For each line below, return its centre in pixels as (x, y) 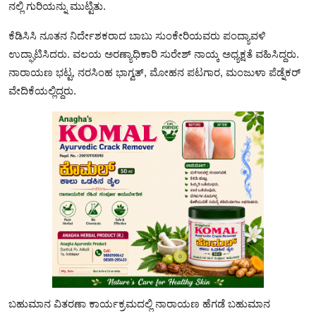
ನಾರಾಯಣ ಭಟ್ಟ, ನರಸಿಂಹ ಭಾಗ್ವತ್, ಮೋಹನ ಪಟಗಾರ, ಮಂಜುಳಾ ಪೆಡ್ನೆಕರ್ (154, 72)
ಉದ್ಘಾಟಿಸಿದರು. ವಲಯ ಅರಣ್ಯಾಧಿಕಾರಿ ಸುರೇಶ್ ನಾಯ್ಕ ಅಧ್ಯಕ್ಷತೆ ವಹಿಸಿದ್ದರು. (154, 54)
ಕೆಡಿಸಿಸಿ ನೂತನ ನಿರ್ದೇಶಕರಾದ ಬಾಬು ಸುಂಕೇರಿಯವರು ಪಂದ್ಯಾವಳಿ (137, 35)
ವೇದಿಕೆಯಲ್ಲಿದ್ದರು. (42, 90)
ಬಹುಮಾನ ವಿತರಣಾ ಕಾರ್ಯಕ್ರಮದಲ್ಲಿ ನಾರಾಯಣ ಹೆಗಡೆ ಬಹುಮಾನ (139, 303)
